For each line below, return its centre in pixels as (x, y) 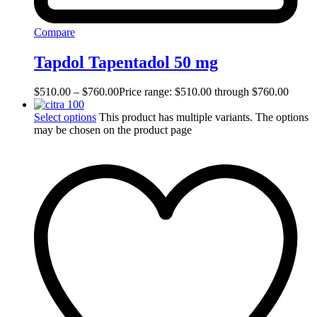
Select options (65, 117)
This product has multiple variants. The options (204, 117)
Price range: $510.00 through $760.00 (204, 92)
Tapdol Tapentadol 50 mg (126, 62)
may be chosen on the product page (113, 130)
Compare (54, 32)
